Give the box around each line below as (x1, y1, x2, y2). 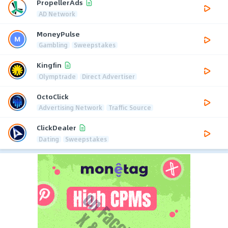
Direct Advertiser (82, 71, 135, 81)
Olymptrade (39, 71, 76, 81)
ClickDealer (37, 122, 76, 133)
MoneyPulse (37, 28, 80, 39)
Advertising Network (39, 102, 102, 112)
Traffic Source (108, 102, 151, 112)
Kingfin (37, 60, 62, 71)
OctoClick (37, 91, 69, 102)
